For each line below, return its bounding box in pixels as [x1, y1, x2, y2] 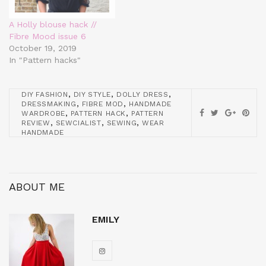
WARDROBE [21, 109, 65, 118]
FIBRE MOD [81, 100, 124, 109]
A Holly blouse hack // [9, 20, 97, 30]
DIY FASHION [21, 90, 68, 99]
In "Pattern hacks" [9, 55, 81, 65]
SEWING [106, 119, 137, 128]
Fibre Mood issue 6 [9, 31, 86, 42]
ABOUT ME [9, 180, 65, 194]
